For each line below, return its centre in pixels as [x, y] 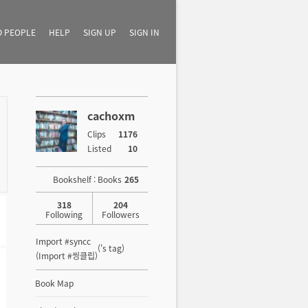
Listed [100, 148]
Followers [120, 214]
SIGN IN [144, 32]
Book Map [54, 283]
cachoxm [111, 115]
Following [64, 214]
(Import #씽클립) [67, 255]
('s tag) [111, 248]
